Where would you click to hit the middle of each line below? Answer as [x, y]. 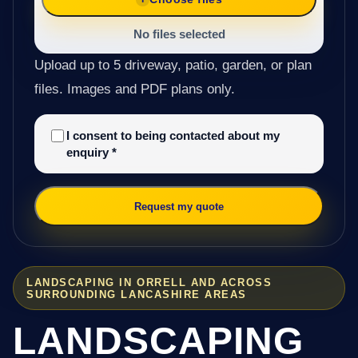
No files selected [179, 34]
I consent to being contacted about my [173, 136]
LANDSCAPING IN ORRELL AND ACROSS [149, 282]
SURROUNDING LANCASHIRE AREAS [137, 294]
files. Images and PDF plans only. [134, 89]
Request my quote [179, 206]
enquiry [89, 153]
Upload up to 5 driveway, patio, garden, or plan [173, 66]
